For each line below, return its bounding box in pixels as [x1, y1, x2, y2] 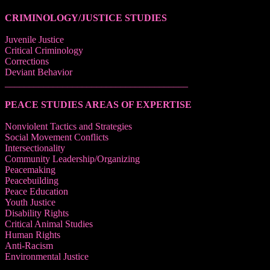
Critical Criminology [5, 45, 83, 55]
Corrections [5, 55, 49, 66]
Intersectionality [5, 142, 65, 153]
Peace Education [5, 186, 68, 196]
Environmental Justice [5, 251, 89, 262]
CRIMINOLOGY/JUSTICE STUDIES [5, 12, 167, 23]
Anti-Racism [5, 240, 53, 251]
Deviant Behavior [5, 66, 72, 77]
